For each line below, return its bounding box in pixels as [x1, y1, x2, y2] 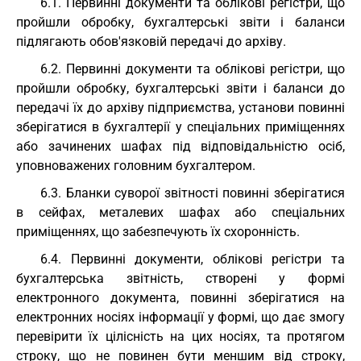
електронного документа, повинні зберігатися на [16, 290, 345, 305]
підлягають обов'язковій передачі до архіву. [16, 34, 286, 49]
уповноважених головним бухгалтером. [16, 158, 255, 173]
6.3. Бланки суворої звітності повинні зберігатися [40, 185, 345, 201]
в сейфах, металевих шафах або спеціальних [16, 205, 345, 220]
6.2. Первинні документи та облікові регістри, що [40, 61, 345, 77]
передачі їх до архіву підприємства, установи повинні [16, 100, 345, 115]
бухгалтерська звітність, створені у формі [16, 271, 345, 286]
